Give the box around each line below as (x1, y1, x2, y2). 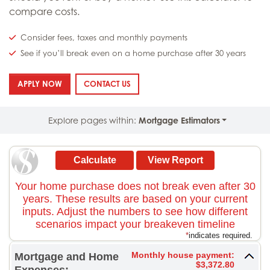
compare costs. (9, 5, 80, 17)
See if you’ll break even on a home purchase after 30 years (20, 48, 246, 58)
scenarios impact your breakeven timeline (35, 218, 235, 230)
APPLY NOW (17, 78, 62, 89)
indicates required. (189, 230, 253, 240)
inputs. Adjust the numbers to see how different (22, 205, 248, 218)
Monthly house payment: (131, 250, 234, 260)
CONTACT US (84, 78, 131, 89)
